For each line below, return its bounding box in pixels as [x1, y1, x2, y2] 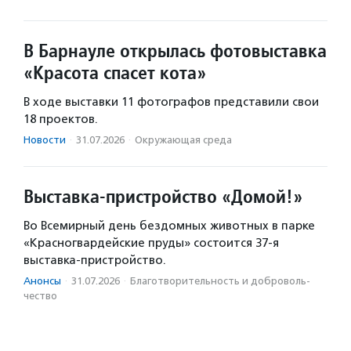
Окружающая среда [135, 134, 232, 147]
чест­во [24, 290, 57, 302]
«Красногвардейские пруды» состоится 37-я [24, 236, 279, 251]
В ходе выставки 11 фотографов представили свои [24, 95, 319, 110]
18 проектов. [24, 112, 98, 127]
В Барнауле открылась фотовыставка [24, 38, 327, 63]
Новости [24, 134, 66, 147]
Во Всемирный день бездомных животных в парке [24, 219, 315, 233]
